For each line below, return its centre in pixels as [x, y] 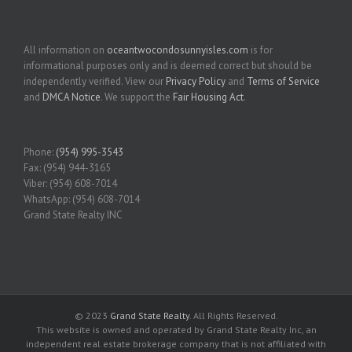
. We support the [137, 97]
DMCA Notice [71, 97]
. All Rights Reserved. [233, 315]
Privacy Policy [196, 81]
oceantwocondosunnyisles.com [178, 49]
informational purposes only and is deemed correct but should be [168, 65]
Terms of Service [283, 81]
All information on [65, 49]
